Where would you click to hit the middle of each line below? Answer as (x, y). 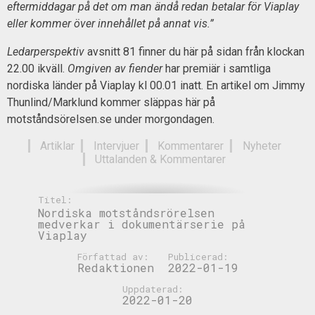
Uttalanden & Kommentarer (161, 160)
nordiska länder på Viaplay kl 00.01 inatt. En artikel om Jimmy (156, 86)
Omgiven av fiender (115, 69)
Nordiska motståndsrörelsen (127, 212)
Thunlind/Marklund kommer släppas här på (111, 103)
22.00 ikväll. (37, 69)
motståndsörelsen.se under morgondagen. (111, 120)
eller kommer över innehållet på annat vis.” (110, 24)
